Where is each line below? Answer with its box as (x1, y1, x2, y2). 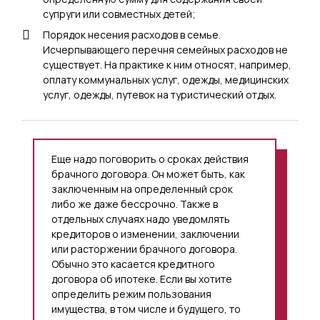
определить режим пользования (51, 287, 211, 301)
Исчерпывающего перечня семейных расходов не (43, 43, 288, 56)
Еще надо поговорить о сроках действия (51, 152, 249, 166)
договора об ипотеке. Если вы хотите (51, 272, 232, 286)
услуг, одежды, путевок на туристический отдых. (43, 88, 276, 101)
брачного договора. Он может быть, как (51, 167, 245, 181)
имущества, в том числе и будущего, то (51, 302, 241, 316)
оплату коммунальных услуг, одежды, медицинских (43, 73, 289, 86)
